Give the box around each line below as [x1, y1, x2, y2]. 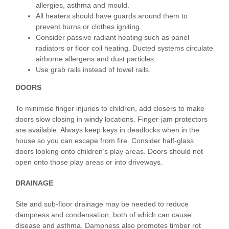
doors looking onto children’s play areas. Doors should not [15, 147, 203, 156]
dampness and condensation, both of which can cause [15, 211, 191, 219]
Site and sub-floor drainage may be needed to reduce [15, 200, 189, 209]
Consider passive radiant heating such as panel [36, 33, 189, 42]
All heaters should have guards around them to [36, 12, 188, 20]
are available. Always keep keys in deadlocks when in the [15, 126, 199, 134]
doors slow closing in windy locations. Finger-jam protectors [15, 115, 208, 124]
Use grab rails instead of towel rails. [36, 65, 151, 74]
